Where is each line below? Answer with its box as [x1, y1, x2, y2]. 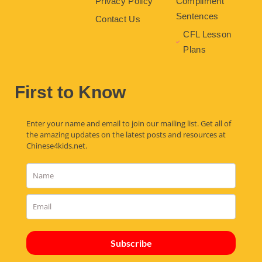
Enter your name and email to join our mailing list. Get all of [26, 118, 231, 129]
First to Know [15, 82, 126, 102]
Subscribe [110, 237, 152, 249]
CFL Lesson [183, 29, 232, 39]
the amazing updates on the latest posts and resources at [26, 129, 226, 140]
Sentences [175, 11, 219, 21]
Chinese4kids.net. [26, 140, 87, 151]
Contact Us [95, 13, 140, 24]
